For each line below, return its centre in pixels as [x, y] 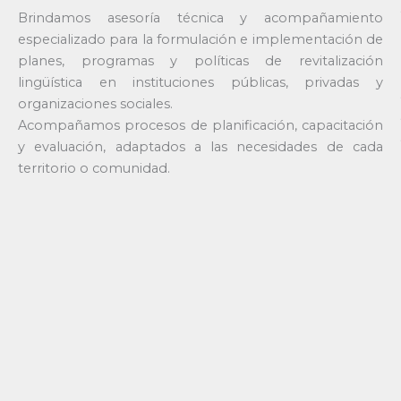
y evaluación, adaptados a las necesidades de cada [200, 147]
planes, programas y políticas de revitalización [200, 61]
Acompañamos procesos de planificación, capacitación [200, 126]
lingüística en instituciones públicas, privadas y [200, 83]
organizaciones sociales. [95, 104]
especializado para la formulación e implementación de [200, 40]
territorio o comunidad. [94, 169]
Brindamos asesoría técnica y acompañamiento [200, 18]
